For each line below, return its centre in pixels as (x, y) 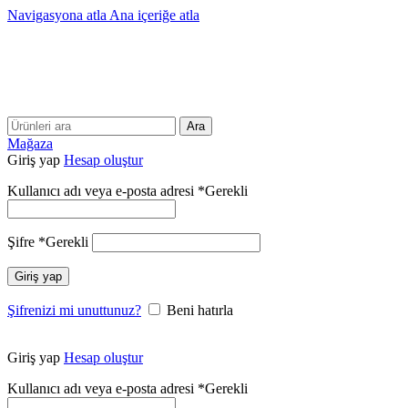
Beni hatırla (200, 310)
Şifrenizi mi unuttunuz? (74, 310)
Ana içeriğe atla (154, 15)
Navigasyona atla (58, 15)
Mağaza (30, 143)
